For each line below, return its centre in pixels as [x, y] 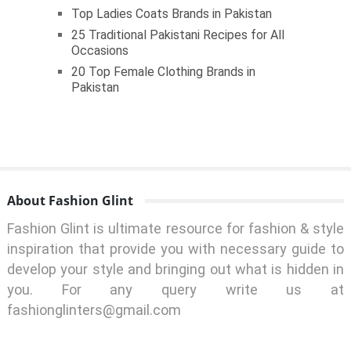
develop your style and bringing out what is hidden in [175, 270]
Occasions [100, 51]
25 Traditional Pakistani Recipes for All [177, 35]
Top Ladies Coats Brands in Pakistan [171, 14]
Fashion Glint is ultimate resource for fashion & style [175, 229]
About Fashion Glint [70, 201]
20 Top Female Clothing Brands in [163, 72]
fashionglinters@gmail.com [94, 310]
